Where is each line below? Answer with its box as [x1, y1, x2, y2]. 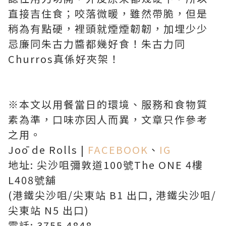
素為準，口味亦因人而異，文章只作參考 [8, 112, 208, 127]
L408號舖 [8, 173, 56, 187]
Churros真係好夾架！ [8, 51, 120, 66]
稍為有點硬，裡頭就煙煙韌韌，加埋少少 [8, 21, 208, 36]
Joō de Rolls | [8, 142, 88, 157]
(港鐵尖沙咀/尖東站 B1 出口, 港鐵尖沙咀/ [8, 188, 216, 202]
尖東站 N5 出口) [8, 203, 89, 217]
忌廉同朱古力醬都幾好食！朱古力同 [8, 36, 186, 51]
